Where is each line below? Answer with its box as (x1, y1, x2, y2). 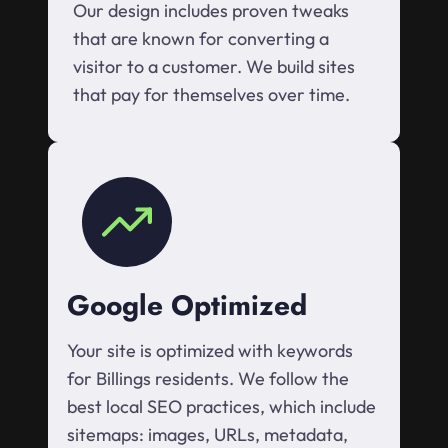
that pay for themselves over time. (73, 83, 350, 107)
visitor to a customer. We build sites (73, 55, 355, 79)
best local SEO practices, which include (67, 395, 376, 419)
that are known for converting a (73, 27, 329, 51)
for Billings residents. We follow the (67, 367, 349, 391)
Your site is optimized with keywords (67, 339, 353, 363)
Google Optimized (67, 285, 307, 327)
